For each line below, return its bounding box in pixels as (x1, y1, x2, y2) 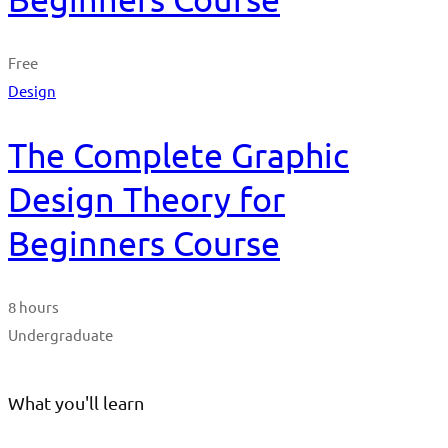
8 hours (8, 297, 59, 317)
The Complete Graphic (8, 135, 349, 176)
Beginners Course (8, 223, 280, 264)
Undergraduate (8, 325, 113, 345)
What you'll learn (8, 392, 144, 414)
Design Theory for (8, 179, 285, 220)
